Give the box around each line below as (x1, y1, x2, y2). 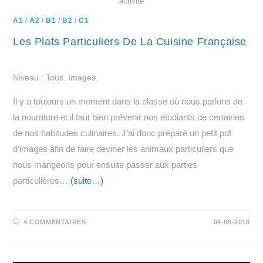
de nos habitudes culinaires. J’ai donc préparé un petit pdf (13, 127, 232, 138)
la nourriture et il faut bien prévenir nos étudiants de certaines (13, 112, 245, 122)
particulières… (13, 175, 71, 186)
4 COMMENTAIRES (23, 218, 86, 225)
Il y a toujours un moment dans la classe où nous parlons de (13, 96, 243, 106)
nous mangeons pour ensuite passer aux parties (13, 159, 198, 170)
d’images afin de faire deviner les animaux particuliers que (13, 143, 234, 154)
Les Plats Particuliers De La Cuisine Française (13, 35, 247, 48)
